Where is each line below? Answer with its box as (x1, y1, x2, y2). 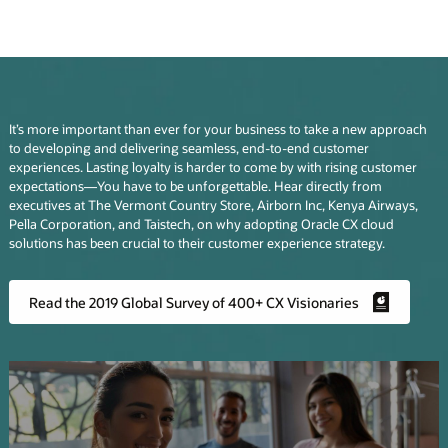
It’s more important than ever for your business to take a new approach (8, 121, 427, 138)
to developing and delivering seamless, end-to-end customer (8, 140, 369, 157)
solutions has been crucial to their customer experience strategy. (8, 235, 385, 252)
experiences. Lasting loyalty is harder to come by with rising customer (8, 159, 417, 176)
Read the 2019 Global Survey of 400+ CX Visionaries (28, 292, 359, 312)
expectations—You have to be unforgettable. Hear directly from (8, 178, 382, 195)
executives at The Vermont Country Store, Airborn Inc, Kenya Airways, (8, 197, 418, 214)
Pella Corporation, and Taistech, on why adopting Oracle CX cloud (8, 216, 394, 233)
